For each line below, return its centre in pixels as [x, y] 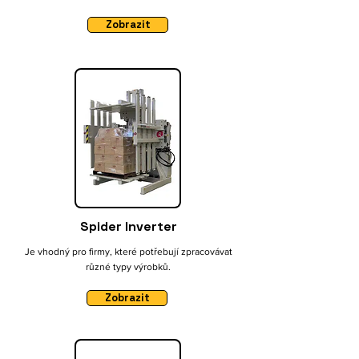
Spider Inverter [128, 226]
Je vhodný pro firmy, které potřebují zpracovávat [128, 252]
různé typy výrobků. [128, 267]
